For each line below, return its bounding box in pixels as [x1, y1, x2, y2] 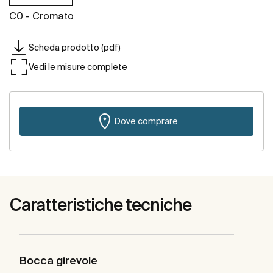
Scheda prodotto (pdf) [29, 42, 121, 52]
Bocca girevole [19, 254, 97, 268]
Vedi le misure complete [29, 62, 127, 72]
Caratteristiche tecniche [10, 195, 191, 214]
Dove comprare [115, 116, 178, 126]
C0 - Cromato [9, 10, 74, 22]
